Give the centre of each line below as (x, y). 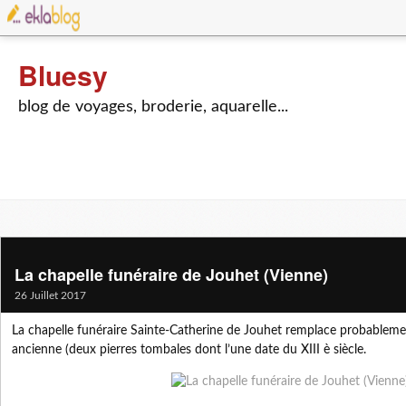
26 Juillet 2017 (50, 295)
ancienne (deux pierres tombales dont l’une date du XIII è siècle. (189, 350)
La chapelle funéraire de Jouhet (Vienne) (171, 275)
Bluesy (63, 75)
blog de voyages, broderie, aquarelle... (153, 107)
